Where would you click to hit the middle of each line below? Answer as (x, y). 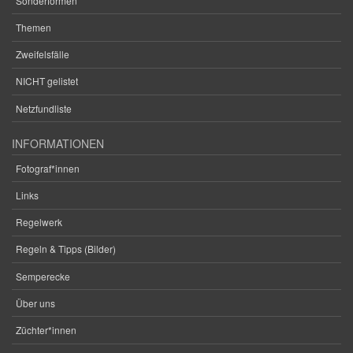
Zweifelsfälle (43, 54)
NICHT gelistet (47, 81)
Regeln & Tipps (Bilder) (66, 249)
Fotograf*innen (48, 168)
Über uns (35, 303)
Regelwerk (39, 222)
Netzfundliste (44, 108)
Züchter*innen (46, 329)
